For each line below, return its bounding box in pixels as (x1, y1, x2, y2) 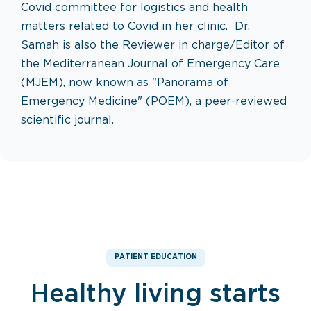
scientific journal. (21, 115, 114, 126)
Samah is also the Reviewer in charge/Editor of (21, 40, 285, 51)
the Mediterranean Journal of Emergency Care (21, 59, 280, 69)
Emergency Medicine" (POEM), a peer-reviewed (21, 96, 287, 107)
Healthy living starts (31, 284, 280, 306)
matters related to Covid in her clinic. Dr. (21, 22, 250, 32)
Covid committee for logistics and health (21, 3, 248, 13)
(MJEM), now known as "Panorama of (21, 78, 228, 88)
